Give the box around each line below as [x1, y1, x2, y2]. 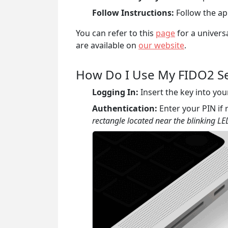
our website [138, 39, 184, 51]
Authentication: [92, 102, 157, 114]
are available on [76, 39, 138, 51]
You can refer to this [76, 27, 156, 39]
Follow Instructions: [92, 7, 174, 18]
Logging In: [92, 86, 138, 98]
